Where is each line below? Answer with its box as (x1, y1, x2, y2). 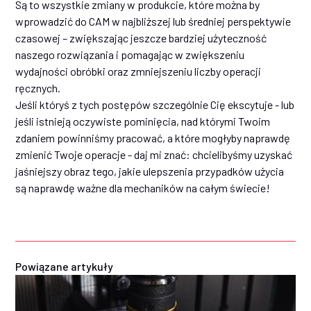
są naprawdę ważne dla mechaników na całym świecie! (15, 181, 273, 195)
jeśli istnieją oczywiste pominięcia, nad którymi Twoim (15, 115, 271, 128)
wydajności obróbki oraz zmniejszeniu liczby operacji (15, 65, 262, 78)
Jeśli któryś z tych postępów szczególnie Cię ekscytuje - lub (15, 98, 295, 112)
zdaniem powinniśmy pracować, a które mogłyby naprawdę (15, 131, 291, 145)
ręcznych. (15, 81, 63, 95)
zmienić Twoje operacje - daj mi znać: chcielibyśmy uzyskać (15, 148, 293, 162)
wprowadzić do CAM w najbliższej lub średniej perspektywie (15, 15, 292, 28)
